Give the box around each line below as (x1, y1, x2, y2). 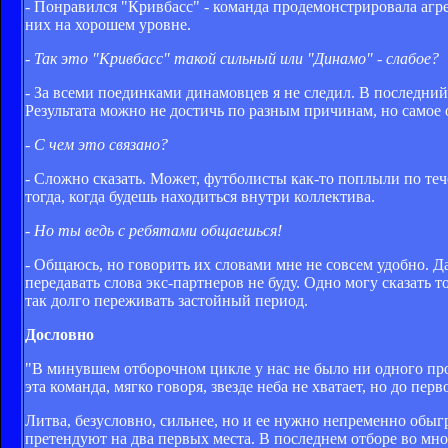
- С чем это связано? (25, 135, 168, 153)
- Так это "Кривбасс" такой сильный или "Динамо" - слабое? (25, 49, 439, 67)
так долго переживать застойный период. (25, 291, 308, 309)
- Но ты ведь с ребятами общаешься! (25, 221, 282, 239)
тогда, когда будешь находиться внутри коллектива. (25, 187, 375, 205)
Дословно (25, 325, 94, 343)
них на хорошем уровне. (25, 15, 191, 33)
